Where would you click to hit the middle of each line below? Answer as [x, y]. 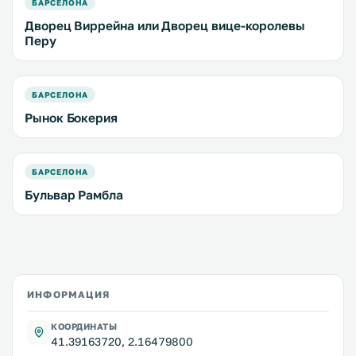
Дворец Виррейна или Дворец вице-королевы [165, 26]
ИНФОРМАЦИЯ [68, 295]
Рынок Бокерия [71, 118]
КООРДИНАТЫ [84, 327]
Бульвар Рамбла [74, 195]
